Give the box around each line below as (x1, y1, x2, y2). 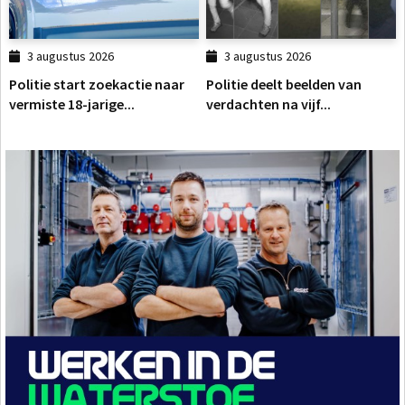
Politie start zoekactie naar (9, 74, 184, 93)
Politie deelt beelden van (206, 74, 362, 93)
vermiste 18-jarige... (9, 94, 135, 113)
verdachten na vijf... (206, 94, 331, 113)
